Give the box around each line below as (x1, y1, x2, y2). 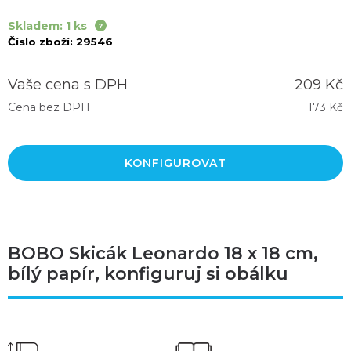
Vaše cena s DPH (8, 75, 128, 93)
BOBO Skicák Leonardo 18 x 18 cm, (8, 242, 318, 264)
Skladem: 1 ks (8, 18, 87, 33)
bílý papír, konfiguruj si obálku (8, 262, 288, 284)
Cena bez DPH (8, 100, 90, 114)
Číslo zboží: (8, 34, 73, 48)
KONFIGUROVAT (125, 155, 226, 170)
